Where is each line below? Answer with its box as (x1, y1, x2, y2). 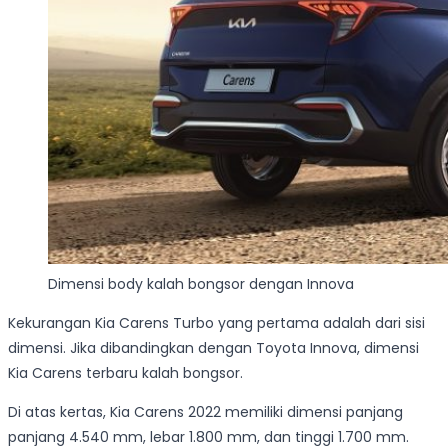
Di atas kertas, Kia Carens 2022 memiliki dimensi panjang (8, 402, 403, 423)
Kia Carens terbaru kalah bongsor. (8, 363, 243, 384)
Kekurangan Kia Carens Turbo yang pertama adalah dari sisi (8, 313, 425, 334)
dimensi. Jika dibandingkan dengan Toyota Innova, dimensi (8, 338, 419, 359)
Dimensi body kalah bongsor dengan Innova (48, 274, 354, 295)
